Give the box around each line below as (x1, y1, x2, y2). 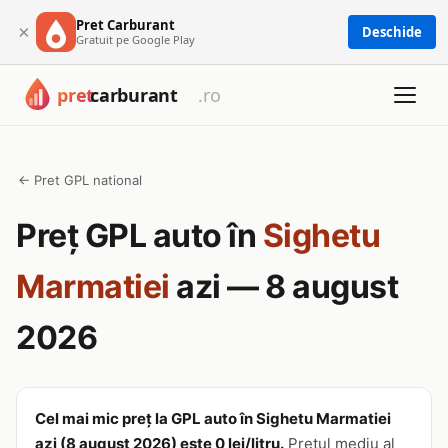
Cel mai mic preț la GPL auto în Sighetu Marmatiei (35, 409, 391, 428)
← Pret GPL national (18, 172, 142, 188)
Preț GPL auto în (16, 216, 263, 255)
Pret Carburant (76, 15, 175, 34)
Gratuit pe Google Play (76, 31, 195, 47)
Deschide (362, 23, 422, 41)
